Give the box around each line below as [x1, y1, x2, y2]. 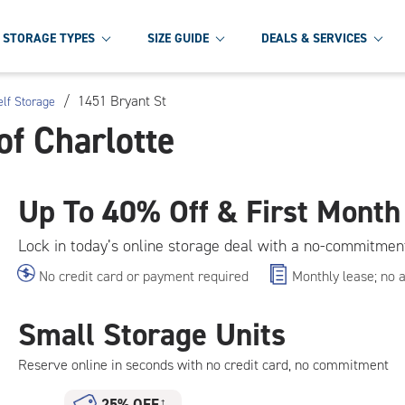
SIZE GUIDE [147, 29, 209, 47]
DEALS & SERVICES [261, 29, 367, 47]
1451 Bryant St [78, 91, 166, 110]
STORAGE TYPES [3, 29, 95, 47]
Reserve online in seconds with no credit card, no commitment [18, 355, 389, 374]
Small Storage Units [18, 314, 286, 355]
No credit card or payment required [39, 267, 249, 286]
